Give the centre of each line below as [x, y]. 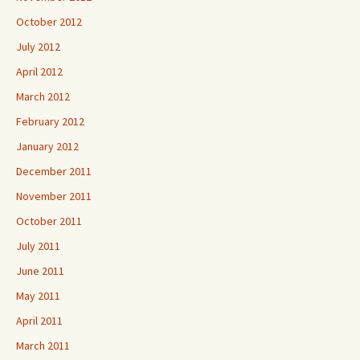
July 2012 [38, 47]
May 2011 [38, 296]
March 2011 [43, 346]
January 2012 [47, 146]
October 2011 [49, 221]
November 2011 [54, 196]
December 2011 [54, 171]
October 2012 [49, 22]
